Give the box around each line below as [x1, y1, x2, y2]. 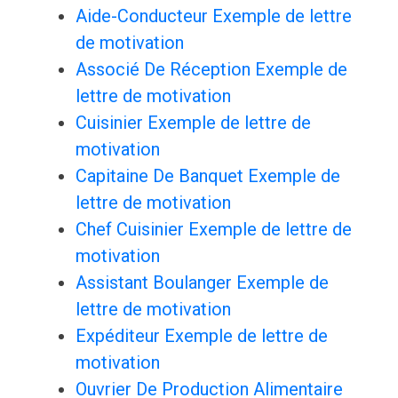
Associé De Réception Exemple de [75, 59, 347, 81]
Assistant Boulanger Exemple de [75, 272, 329, 294]
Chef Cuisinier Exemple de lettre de [75, 219, 352, 241]
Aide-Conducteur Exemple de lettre [75, 5, 352, 28]
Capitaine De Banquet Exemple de [75, 165, 340, 187]
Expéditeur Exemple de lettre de [75, 325, 328, 347]
